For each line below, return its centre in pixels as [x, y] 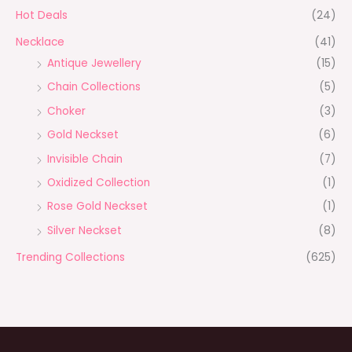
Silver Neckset [84, 230]
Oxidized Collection [99, 182]
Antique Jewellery [94, 63]
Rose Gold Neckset [97, 207]
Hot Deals [42, 15]
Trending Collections [70, 258]
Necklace [40, 42]
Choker [66, 111]
